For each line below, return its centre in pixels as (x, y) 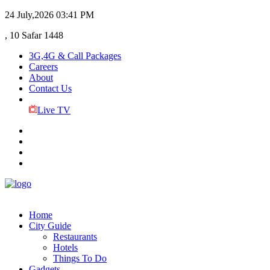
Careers (43, 67)
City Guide (50, 226)
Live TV (54, 110)
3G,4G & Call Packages (75, 56)
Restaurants (75, 237)
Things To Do (80, 258)
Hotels (65, 247)
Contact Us (50, 88)
